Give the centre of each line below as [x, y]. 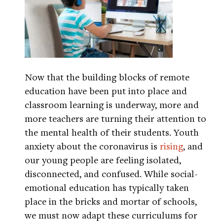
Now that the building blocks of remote [107, 77]
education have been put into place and [106, 91]
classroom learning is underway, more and [112, 104]
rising [171, 146]
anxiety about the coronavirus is [92, 146]
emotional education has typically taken [107, 187]
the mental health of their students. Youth [112, 132]
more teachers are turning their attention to [115, 118]
